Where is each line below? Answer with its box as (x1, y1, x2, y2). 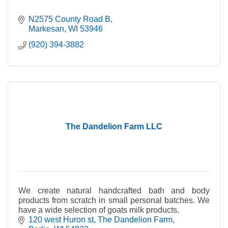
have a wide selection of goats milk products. (18, 206, 179, 214)
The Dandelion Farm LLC (66, 122, 162, 131)
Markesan (28, 24, 64, 33)
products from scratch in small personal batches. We (18, 196, 210, 205)
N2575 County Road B (28, 15, 110, 23)
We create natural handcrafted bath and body (18, 186, 210, 195)
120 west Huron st (28, 215, 94, 224)
